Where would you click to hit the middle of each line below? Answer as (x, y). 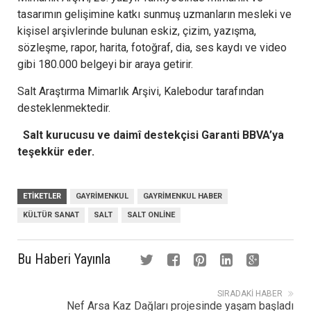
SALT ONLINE (151, 215)
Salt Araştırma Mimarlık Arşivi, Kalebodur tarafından (141, 91)
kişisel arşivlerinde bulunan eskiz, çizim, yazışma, (137, 31)
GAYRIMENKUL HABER (183, 196)
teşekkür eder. (57, 151)
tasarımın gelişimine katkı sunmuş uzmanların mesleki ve (154, 14)
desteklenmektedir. (64, 108)
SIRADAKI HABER (250, 293)
